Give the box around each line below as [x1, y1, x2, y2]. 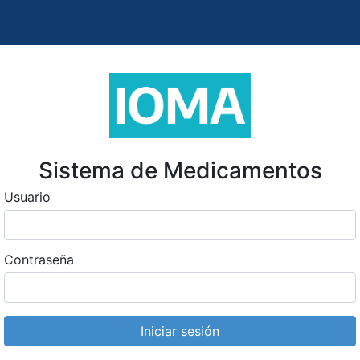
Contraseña [4, 252, 74, 268]
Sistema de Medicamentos [38, 157, 322, 185]
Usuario [4, 189, 51, 206]
